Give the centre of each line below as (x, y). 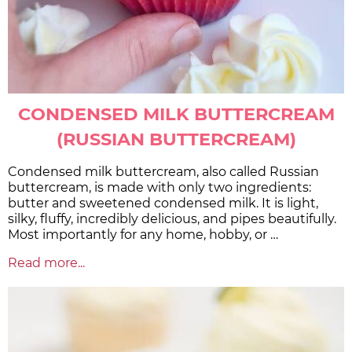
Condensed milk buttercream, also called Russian (163, 172)
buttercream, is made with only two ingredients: (159, 188)
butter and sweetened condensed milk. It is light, (163, 203)
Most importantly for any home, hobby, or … (143, 235)
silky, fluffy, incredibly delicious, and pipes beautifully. (172, 219)
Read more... (46, 263)
